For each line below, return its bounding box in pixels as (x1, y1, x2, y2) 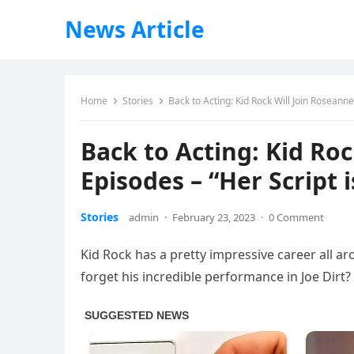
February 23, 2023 (172, 210, 255, 224)
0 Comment (269, 210, 324, 224)
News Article (65, 14, 205, 44)
